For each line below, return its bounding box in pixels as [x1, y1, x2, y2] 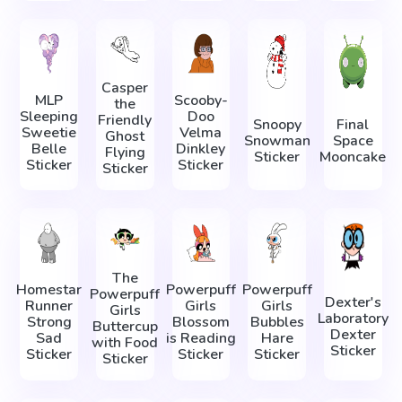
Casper [101, 78, 149, 99]
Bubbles [249, 312, 304, 333]
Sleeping [20, 106, 79, 127]
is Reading [165, 328, 236, 349]
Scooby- [173, 90, 228, 110]
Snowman [243, 130, 310, 151]
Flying [104, 143, 145, 163]
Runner [25, 296, 74, 317]
